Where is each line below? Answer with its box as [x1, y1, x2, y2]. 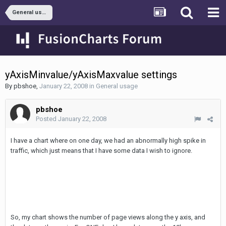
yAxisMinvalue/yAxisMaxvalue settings [5, 69, 177, 81]
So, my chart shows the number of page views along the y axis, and [11, 213, 205, 221]
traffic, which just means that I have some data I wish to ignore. [11, 147, 192, 154]
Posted [36, 115, 58, 123]
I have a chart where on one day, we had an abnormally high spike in [11, 137, 206, 144]
